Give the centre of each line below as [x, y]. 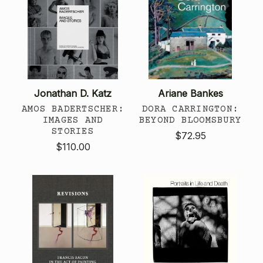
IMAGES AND [73, 120]
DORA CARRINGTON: [190, 109]
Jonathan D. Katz [73, 93]
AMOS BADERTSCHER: [73, 109]
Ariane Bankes [190, 93]
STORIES [73, 131]
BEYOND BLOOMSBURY [190, 120]
